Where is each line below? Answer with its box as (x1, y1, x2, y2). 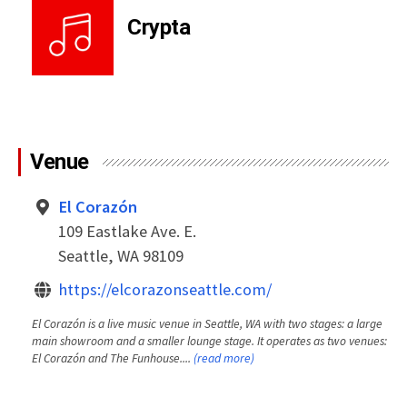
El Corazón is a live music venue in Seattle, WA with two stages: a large (32, 316, 382, 332)
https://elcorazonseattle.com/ (58, 279, 272, 300)
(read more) (194, 351, 254, 366)
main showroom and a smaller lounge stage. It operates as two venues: (32, 333, 387, 349)
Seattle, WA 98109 (58, 245, 184, 266)
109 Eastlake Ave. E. (58, 221, 196, 242)
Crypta (127, 15, 191, 40)
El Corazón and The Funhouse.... (32, 351, 194, 366)
